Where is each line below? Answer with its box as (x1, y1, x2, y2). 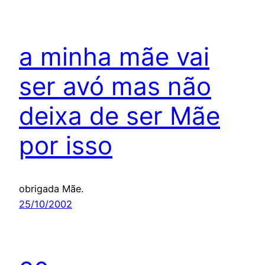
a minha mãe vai (19, 41, 209, 72)
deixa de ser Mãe (19, 101, 220, 131)
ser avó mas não (19, 71, 211, 102)
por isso (19, 130, 112, 161)
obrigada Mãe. (19, 182, 83, 195)
